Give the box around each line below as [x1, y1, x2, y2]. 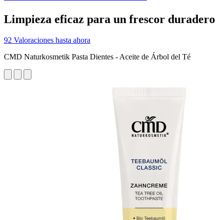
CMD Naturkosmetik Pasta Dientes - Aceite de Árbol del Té [4, 52, 191, 61]
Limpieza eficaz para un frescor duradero [4, 12, 215, 26]
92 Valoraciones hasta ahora [4, 35, 90, 44]
